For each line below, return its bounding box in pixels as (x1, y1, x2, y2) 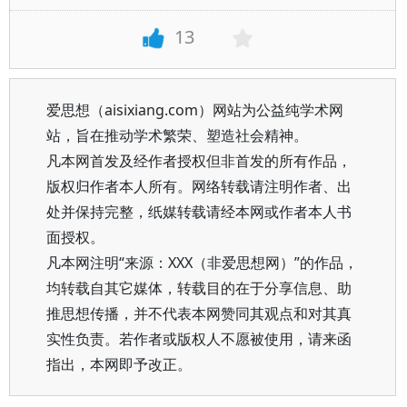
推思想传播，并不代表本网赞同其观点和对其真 (46, 303, 352, 323)
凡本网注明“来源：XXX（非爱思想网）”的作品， (46, 253, 358, 273)
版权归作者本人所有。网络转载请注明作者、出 (46, 176, 352, 196)
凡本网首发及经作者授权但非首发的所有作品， (46, 151, 352, 171)
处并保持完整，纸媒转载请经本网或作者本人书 (46, 202, 352, 222)
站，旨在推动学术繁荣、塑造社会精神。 (46, 125, 308, 145)
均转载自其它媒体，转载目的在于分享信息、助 (46, 278, 352, 298)
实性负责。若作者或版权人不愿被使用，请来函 (46, 329, 352, 349)
